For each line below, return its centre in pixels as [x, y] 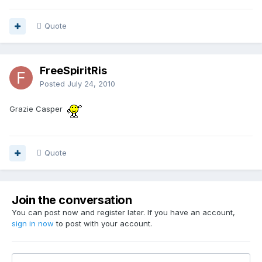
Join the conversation [72, 200]
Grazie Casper [38, 109]
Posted [54, 84]
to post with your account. [103, 224]
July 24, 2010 [91, 84]
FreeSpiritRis [73, 71]
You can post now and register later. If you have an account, [123, 213]
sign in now [33, 224]
